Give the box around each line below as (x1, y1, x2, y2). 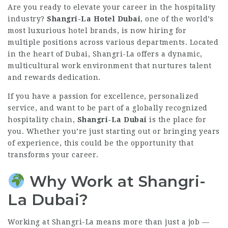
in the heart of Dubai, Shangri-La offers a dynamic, (8, 50, 203, 58)
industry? (8, 15, 47, 23)
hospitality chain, (8, 116, 77, 124)
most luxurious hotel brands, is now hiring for (8, 26, 186, 35)
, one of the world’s (140, 15, 213, 23)
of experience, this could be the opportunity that (8, 139, 194, 147)
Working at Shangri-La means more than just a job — (8, 218, 209, 226)
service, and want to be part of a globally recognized (8, 104, 208, 112)
